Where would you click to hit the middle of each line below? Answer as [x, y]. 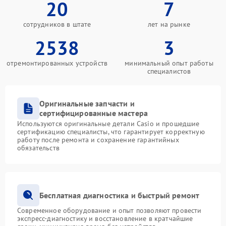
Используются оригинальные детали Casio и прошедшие [108, 124]
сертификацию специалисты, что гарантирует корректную [111, 132]
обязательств [38, 148]
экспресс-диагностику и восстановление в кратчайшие [105, 219]
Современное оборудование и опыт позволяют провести [109, 211]
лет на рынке [169, 24]
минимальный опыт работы [169, 63]
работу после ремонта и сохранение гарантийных [98, 140]
